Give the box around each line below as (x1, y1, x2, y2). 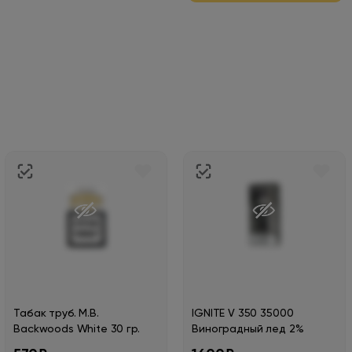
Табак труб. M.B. (13, 308, 99, 319)
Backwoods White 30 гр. (13, 324, 140, 335)
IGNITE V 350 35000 (192, 308, 294, 319)
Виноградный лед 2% (192, 324, 304, 335)
